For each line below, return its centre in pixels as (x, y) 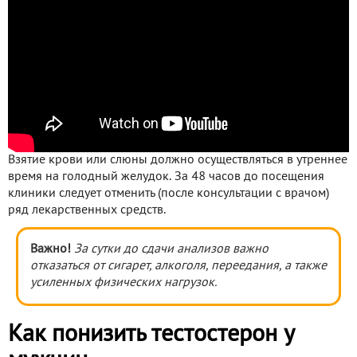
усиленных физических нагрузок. (124, 283)
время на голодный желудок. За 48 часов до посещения (166, 177)
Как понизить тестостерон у (151, 335)
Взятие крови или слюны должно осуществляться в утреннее (178, 161)
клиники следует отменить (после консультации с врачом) (169, 194)
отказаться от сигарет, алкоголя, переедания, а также (178, 267)
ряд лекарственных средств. (87, 211)
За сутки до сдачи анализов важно (171, 250)
